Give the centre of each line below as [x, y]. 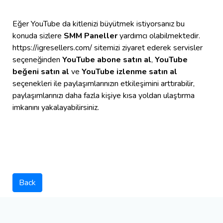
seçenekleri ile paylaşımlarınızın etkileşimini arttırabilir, [104, 84]
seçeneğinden [37, 60]
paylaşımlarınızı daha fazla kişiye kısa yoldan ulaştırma [104, 96]
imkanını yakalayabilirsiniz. [56, 108]
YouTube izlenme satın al [128, 72]
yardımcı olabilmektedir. [159, 36]
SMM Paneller [91, 36]
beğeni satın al [42, 72]
